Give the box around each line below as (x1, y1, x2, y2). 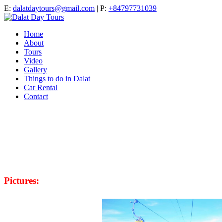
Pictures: (4, 175, 39, 186)
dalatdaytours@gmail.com (13, 4, 95, 12)
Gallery (24, 65, 47, 74)
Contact (24, 92, 48, 101)
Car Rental (24, 83, 57, 92)
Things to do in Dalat (24, 74, 90, 83)
